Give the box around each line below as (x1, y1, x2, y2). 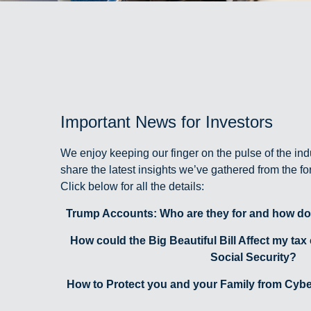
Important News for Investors (60, 112, 273, 131)
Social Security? (210, 251, 296, 263)
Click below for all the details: (60, 180, 204, 192)
